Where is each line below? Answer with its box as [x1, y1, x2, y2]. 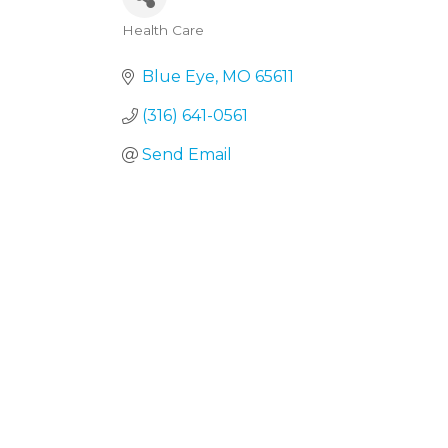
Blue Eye [142, 67, 215, 86]
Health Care [122, 22, 204, 38]
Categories [121, 32, 247, 61]
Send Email [142, 145, 232, 164]
